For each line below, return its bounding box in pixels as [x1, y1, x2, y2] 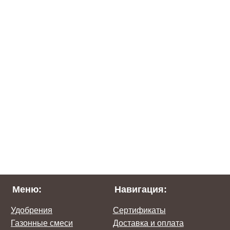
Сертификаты [112, 206, 166, 215]
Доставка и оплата [112, 219, 184, 227]
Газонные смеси [11, 219, 73, 227]
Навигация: [114, 184, 167, 195]
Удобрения [11, 206, 52, 215]
